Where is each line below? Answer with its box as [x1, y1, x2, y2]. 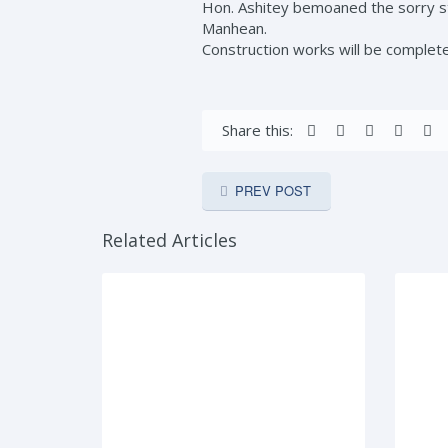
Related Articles [102, 228, 237, 252]
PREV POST [235, 181, 311, 200]
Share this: [222, 120, 293, 140]
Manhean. [202, 18, 267, 38]
